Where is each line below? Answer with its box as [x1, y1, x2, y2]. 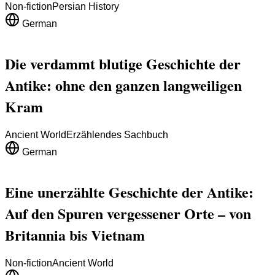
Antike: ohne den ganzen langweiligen [5, 74, 242, 96]
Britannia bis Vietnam [5, 223, 145, 246]
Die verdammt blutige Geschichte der [5, 52, 241, 74]
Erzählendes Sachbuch [66, 129, 168, 140]
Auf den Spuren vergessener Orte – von [5, 202, 251, 224]
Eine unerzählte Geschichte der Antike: [5, 180, 254, 203]
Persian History [52, 1, 119, 12]
